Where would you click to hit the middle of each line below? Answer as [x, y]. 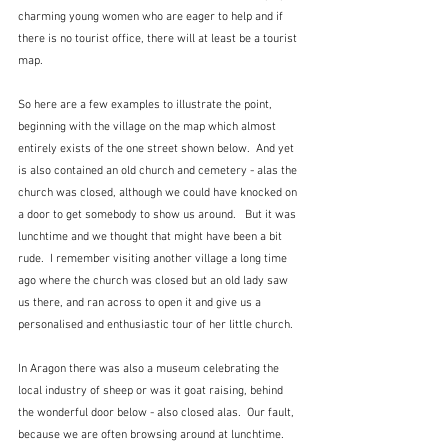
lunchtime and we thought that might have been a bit [151, 236]
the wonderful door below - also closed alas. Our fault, [157, 412]
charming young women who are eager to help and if [152, 16]
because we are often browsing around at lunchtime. [154, 434]
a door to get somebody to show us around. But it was [158, 214]
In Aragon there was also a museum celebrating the [150, 368]
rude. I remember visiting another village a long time [154, 258]
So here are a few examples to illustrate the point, [146, 104]
